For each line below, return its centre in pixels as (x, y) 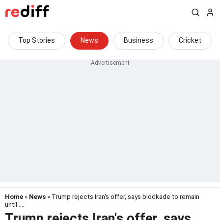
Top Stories (37, 40)
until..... (15, 204)
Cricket (190, 40)
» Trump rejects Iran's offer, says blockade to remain (123, 196)
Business (138, 40)
